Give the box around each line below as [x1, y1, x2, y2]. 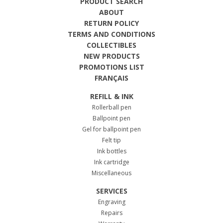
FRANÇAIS [95, 73, 128, 83]
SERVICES [96, 186, 127, 196]
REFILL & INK [90, 92, 133, 102]
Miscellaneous [92, 169, 131, 178]
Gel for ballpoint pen [82, 125, 141, 134]
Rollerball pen [92, 103, 131, 112]
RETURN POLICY [84, 18, 139, 28]
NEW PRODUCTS [83, 51, 140, 61]
